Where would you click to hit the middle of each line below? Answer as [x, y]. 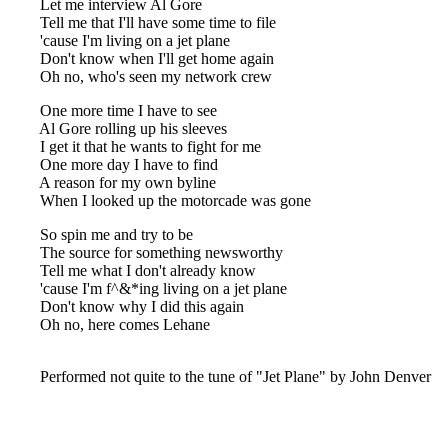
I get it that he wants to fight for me [134, 146]
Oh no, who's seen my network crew [140, 76]
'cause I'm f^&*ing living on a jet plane [147, 288]
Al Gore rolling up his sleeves [117, 128]
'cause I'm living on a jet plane [119, 40]
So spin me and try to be [100, 234]
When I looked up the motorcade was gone [159, 200]
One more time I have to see [112, 110]
